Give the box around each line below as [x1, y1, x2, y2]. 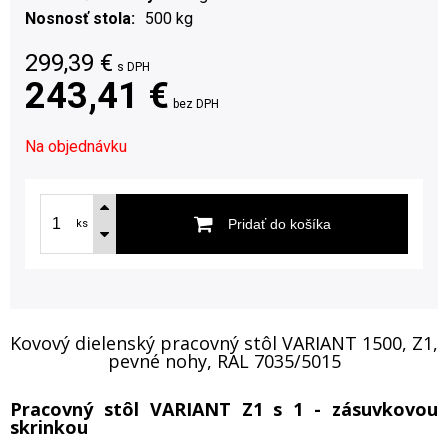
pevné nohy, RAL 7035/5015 [107, 348, 341, 373]
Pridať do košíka [227, 215, 331, 232]
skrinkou [10, 414, 88, 439]
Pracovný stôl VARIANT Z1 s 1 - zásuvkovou [10, 396, 438, 421]
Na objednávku [25, 136, 127, 156]
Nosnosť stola [25, 8, 131, 28]
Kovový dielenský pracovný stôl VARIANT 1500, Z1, [10, 330, 438, 355]
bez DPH [173, 96, 219, 111]
